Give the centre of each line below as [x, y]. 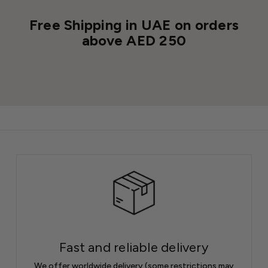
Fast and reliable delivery [134, 248]
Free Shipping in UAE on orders [134, 25]
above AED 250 [134, 40]
